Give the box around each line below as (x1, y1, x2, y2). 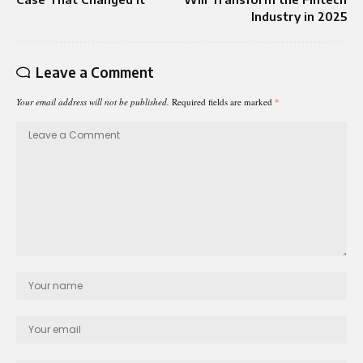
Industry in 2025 (251, 8, 347, 23)
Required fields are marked (172, 95, 275, 108)
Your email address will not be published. (16, 95, 169, 108)
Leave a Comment (36, 62, 154, 81)
